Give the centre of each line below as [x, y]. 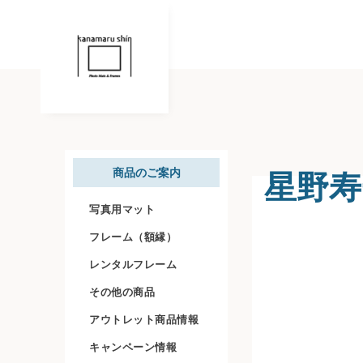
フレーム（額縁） [133, 237]
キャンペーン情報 [133, 347]
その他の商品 [122, 292]
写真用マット [122, 209]
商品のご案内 [146, 173]
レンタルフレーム [133, 264]
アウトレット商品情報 [144, 319]
